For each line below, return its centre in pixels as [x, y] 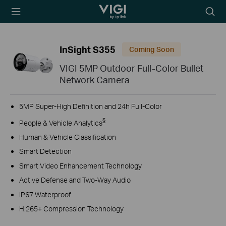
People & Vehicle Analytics [61, 123]
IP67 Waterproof [45, 194]
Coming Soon [152, 49]
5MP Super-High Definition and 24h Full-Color [90, 106]
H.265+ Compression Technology [71, 209]
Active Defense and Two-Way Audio [75, 180]
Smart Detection [45, 151]
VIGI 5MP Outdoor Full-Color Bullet [131, 68]
